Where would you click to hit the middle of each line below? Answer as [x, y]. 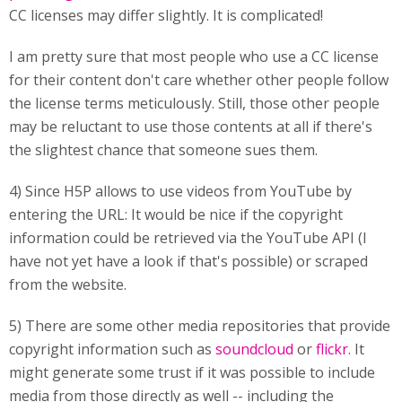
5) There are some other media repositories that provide [200, 326]
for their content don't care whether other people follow [199, 80]
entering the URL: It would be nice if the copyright [176, 214]
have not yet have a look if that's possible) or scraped [188, 261]
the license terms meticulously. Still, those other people [194, 103]
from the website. [68, 284]
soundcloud [254, 349]
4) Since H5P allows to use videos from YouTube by [180, 191]
